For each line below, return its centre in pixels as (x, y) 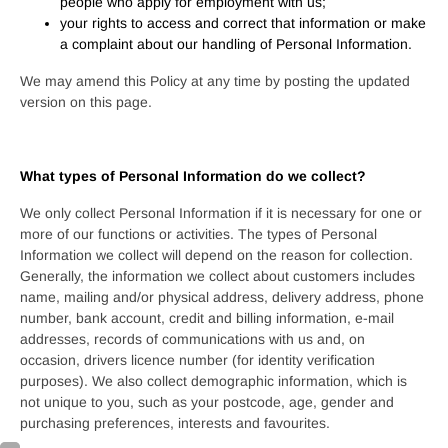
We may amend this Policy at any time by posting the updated (215, 81)
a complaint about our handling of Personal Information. (236, 44)
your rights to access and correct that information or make (243, 23)
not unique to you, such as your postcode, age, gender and (207, 402)
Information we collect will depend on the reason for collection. (216, 255)
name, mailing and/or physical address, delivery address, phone (222, 297)
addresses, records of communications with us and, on (192, 339)
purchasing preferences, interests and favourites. (175, 423)
